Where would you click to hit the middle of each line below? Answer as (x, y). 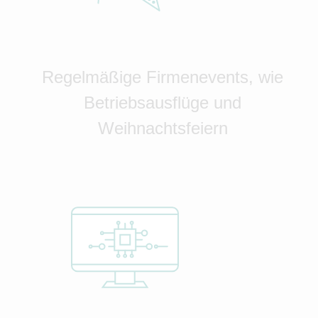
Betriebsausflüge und (163, 103)
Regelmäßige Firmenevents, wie (163, 77)
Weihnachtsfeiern (163, 128)
